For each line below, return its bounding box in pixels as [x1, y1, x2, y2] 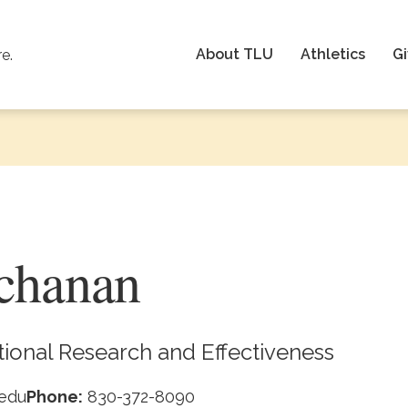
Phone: [25, 387, 83, 406]
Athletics [301, 46, 365, 63]
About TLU [196, 46, 273, 63]
